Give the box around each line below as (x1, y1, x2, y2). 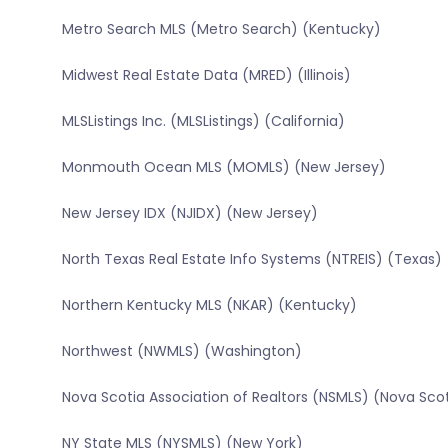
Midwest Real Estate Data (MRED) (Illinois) (61, 65, 351, 86)
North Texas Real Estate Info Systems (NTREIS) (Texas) (61, 249, 442, 270)
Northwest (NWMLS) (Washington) (61, 341, 302, 362)
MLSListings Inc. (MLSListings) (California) (61, 111, 345, 132)
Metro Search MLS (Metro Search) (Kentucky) (61, 19, 381, 40)
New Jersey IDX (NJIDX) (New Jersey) (61, 203, 318, 224)
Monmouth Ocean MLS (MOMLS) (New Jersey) (61, 157, 386, 178)
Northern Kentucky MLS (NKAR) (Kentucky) (61, 295, 357, 316)
